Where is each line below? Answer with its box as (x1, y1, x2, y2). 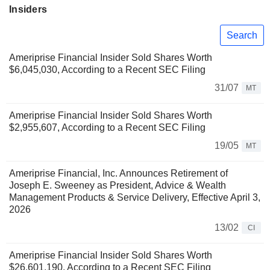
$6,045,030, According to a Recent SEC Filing (9, 64, 206, 75)
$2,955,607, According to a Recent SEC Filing (9, 122, 206, 133)
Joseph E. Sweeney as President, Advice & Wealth (9, 180, 226, 191)
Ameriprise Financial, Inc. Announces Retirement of (9, 168, 228, 179)
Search (227, 30, 257, 40)
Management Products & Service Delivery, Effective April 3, (9, 192, 260, 203)
